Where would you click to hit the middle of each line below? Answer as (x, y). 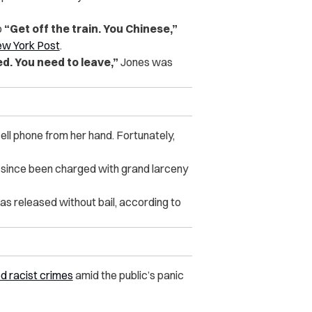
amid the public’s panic (128, 275)
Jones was (145, 62)
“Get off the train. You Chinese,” (91, 29)
